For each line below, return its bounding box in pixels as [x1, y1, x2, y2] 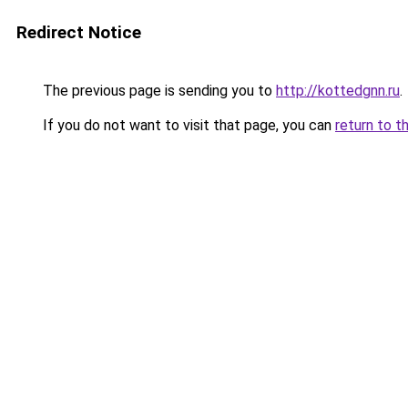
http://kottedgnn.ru [276, 82, 400, 99]
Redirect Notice [16, 22, 141, 43]
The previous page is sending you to [39, 82, 276, 99]
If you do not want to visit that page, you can [39, 117, 335, 134]
